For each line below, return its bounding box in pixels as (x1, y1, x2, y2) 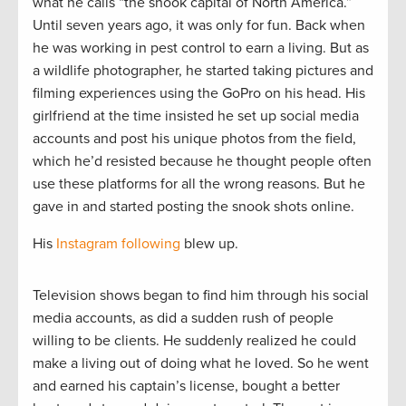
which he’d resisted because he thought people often (33, 151, 372, 170)
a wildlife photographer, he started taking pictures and (33, 61, 373, 80)
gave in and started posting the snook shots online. (33, 197, 354, 216)
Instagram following (56, 234, 180, 253)
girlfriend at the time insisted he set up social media (33, 106, 359, 125)
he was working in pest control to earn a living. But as (33, 38, 369, 57)
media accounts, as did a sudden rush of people (33, 308, 333, 327)
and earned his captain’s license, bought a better (33, 376, 340, 395)
